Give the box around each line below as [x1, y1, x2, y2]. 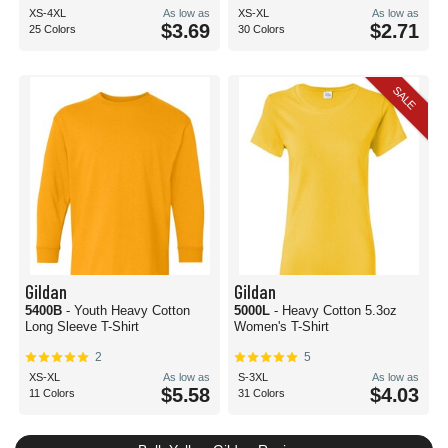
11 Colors [29, 387, 75, 399]
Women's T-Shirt [234, 319, 329, 334]
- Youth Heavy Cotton [66, 303, 190, 318]
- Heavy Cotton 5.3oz [274, 303, 397, 318]
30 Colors [238, 23, 285, 35]
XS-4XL [29, 7, 66, 19]
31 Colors [238, 387, 285, 399]
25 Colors [29, 23, 76, 35]
